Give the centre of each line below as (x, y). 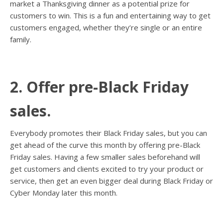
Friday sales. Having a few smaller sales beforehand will (105, 157)
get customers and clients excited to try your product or (107, 169)
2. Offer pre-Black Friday (99, 87)
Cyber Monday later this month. (64, 193)
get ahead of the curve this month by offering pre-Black (105, 145)
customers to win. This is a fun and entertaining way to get (110, 16)
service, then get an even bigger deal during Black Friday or (111, 181)
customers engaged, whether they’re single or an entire (106, 28)
